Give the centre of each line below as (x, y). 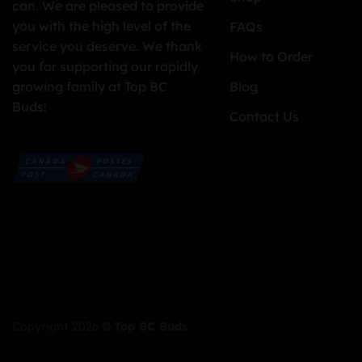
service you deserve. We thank (107, 46)
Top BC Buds (151, 327)
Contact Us (264, 117)
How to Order (271, 57)
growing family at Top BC (90, 86)
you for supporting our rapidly (105, 66)
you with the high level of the (101, 25)
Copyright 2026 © (63, 327)
